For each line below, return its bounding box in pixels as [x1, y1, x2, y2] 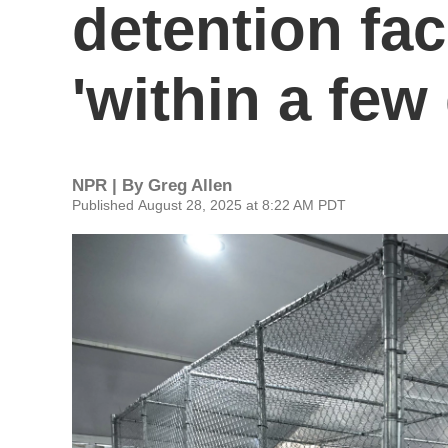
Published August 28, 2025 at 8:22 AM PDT [72, 197, 346, 213]
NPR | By [72, 176, 148, 195]
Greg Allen [148, 176, 232, 195]
